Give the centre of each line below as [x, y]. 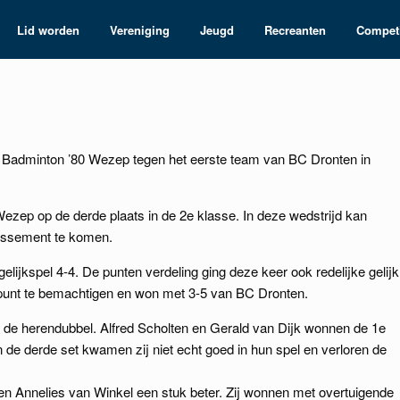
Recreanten [295, 29]
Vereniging [139, 29]
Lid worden [48, 29]
